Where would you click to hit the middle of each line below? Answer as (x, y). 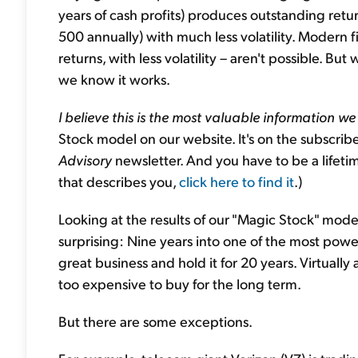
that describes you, (119, 181)
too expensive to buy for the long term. (180, 283)
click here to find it (237, 181)
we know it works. (114, 79)
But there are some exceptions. (155, 321)
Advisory (87, 159)
